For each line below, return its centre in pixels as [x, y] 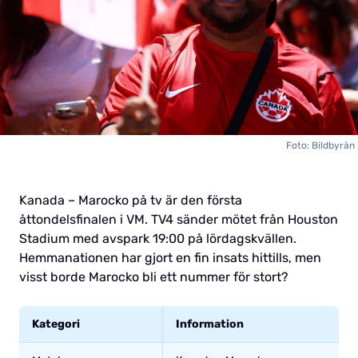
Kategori [56, 324]
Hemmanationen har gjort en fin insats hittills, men [170, 257]
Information [210, 324]
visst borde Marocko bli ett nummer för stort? [154, 276]
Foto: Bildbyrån [320, 145]
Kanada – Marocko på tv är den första [131, 200]
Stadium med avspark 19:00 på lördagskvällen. [158, 238]
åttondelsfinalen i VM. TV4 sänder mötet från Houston [179, 219]
